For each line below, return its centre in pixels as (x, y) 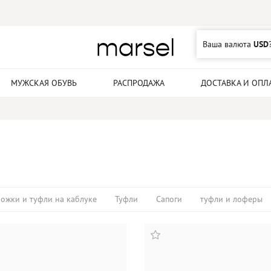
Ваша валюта (228, 44)
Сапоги (169, 199)
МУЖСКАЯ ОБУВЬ (44, 83)
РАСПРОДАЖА (139, 83)
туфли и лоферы (231, 199)
